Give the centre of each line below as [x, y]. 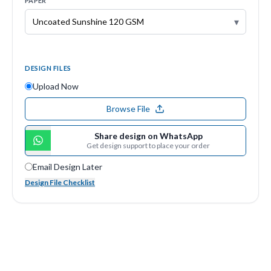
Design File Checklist [60, 182]
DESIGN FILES [48, 68]
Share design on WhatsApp [148, 135]
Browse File [128, 108]
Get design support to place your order [148, 145]
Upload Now [56, 86]
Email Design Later [67, 166]
